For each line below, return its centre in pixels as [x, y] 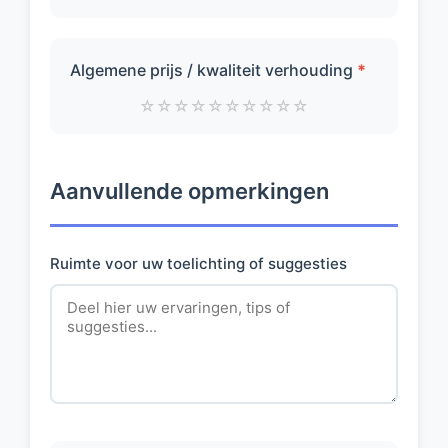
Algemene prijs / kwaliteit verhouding [213, 70]
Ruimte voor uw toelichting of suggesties [198, 263]
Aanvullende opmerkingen [189, 191]
